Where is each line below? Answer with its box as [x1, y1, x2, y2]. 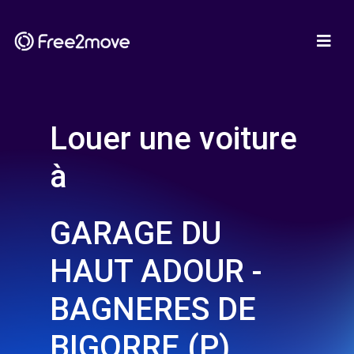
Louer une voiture [50, 120, 297, 157]
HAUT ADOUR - [50, 253, 262, 290]
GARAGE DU [50, 215, 221, 252]
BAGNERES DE [50, 291, 256, 328]
